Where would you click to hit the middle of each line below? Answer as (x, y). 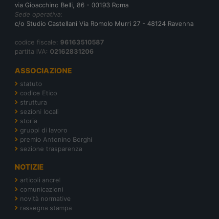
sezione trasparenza (51, 148)
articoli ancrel (40, 180)
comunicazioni (42, 189)
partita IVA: (32, 51)
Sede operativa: (39, 14)
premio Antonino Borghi (56, 139)
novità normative (45, 198)
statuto (31, 83)
